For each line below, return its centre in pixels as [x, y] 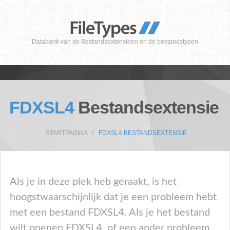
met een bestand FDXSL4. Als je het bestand [110, 213]
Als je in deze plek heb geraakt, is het [93, 182]
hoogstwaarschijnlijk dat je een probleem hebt [113, 197]
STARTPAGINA [66, 133]
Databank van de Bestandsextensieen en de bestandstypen [115, 42]
